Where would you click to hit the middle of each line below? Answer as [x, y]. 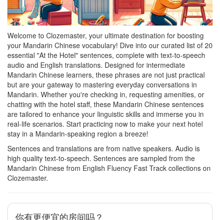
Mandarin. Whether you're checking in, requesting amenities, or [106, 94]
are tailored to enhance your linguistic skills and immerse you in [106, 114]
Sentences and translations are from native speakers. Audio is [104, 148]
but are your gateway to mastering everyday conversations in [102, 84]
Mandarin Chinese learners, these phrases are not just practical [106, 75]
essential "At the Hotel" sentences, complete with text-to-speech [106, 55]
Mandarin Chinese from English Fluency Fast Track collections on [109, 168]
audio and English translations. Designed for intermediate [96, 65]
